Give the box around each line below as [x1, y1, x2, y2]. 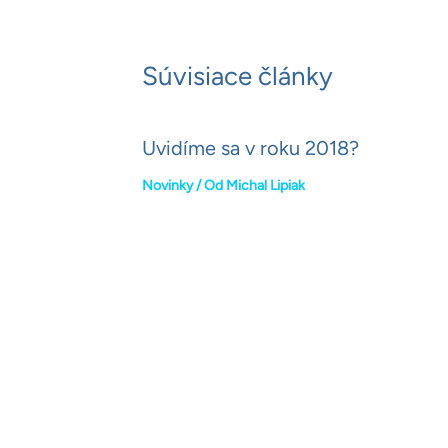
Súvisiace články [142, 60, 333, 93]
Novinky [142, 177, 193, 195]
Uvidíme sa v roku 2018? [142, 136, 359, 161]
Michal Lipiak [226, 177, 305, 195]
